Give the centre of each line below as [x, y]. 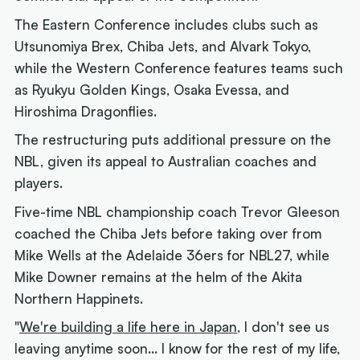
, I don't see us [284, 327]
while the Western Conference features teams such [179, 67]
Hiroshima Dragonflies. [86, 111]
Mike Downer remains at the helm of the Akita [159, 276]
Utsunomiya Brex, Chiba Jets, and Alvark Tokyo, [163, 46]
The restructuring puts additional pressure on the [173, 140]
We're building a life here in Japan [129, 327]
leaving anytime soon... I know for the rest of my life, [178, 349]
